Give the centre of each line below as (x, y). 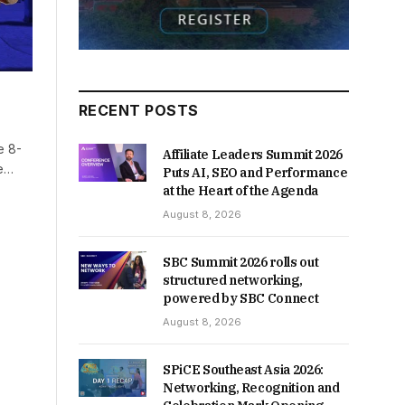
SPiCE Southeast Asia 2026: (243, 370)
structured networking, (233, 281)
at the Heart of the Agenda (240, 191)
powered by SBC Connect (242, 299)
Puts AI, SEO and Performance (255, 173)
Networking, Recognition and (251, 388)
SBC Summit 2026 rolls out (241, 263)
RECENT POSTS (139, 111)
